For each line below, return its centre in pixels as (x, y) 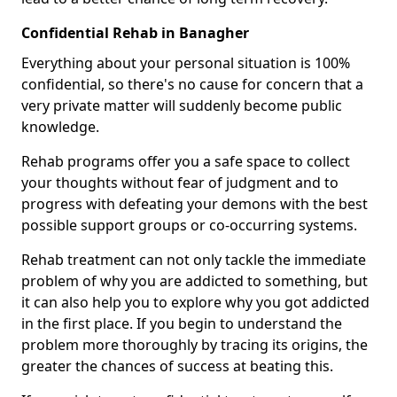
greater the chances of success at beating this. (177, 366)
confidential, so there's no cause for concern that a (192, 85)
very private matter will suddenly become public (182, 106)
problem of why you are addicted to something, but (195, 281)
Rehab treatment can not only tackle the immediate (194, 260)
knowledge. (60, 127)
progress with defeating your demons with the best (195, 204)
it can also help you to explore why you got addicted (195, 303)
